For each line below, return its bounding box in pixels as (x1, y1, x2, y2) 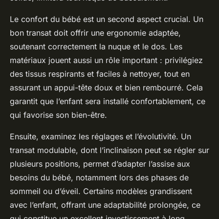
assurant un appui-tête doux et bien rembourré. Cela (10, 83, 203, 93)
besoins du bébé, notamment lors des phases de (10, 173, 189, 183)
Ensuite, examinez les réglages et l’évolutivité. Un (10, 131, 191, 142)
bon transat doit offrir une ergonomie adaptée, (10, 28, 181, 38)
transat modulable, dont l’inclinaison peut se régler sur (10, 145, 209, 155)
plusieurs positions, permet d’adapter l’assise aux (10, 159, 190, 169)
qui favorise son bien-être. (10, 110, 107, 120)
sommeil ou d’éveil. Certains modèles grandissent (10, 186, 192, 197)
